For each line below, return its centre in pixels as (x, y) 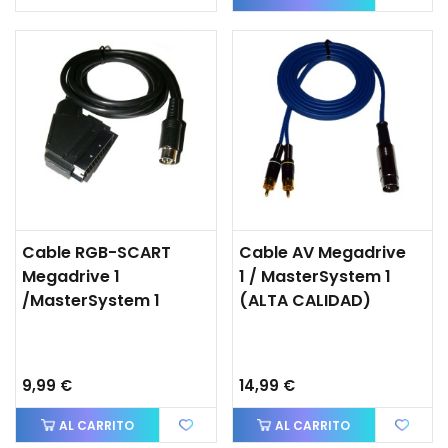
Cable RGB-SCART (96, 252)
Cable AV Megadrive (322, 252)
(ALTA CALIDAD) (304, 300)
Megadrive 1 (71, 276)
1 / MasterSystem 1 (314, 276)
